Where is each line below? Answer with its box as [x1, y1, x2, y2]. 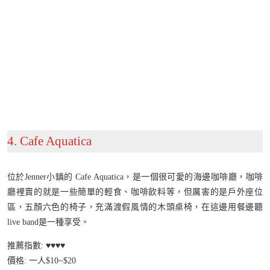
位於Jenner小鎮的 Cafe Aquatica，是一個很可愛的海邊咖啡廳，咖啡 [7, 172, 263, 182]
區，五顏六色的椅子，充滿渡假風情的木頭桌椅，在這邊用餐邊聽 [7, 202, 263, 212]
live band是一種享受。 [7, 218, 89, 227]
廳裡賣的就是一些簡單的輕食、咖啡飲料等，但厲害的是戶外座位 [7, 187, 263, 197]
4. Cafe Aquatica [7, 134, 92, 149]
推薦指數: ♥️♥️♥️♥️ [7, 241, 65, 251]
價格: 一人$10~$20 [7, 256, 76, 266]
